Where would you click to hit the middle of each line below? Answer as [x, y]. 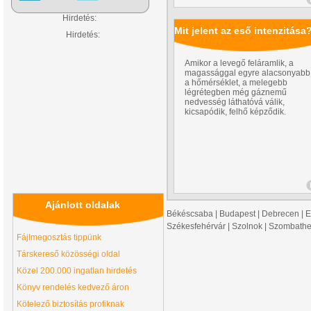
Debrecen [280, 214]
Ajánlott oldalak [83, 205]
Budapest [237, 214]
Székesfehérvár [196, 226]
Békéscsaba [190, 214]
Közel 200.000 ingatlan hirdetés [77, 271]
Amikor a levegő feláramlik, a [239, 63]
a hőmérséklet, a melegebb [236, 83]
